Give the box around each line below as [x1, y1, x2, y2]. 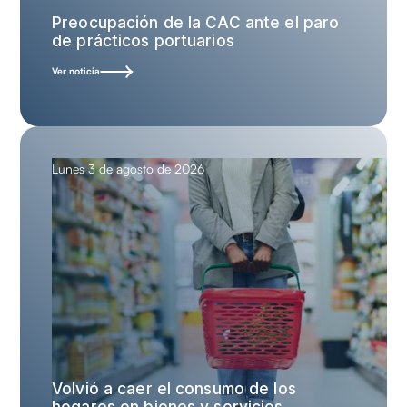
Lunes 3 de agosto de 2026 [52, 160, 205, 176]
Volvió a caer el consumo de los [52, 378, 296, 398]
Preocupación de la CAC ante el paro [52, 12, 340, 32]
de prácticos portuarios [52, 30, 234, 50]
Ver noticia [52, 65, 101, 77]
